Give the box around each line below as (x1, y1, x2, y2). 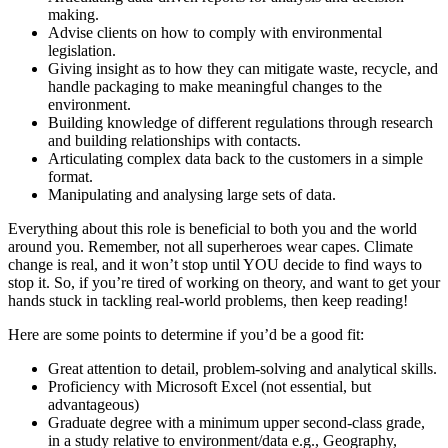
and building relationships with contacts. (48, 132, 301, 150)
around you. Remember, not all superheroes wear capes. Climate (8, 238, 413, 256)
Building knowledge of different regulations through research (48, 114, 433, 132)
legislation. (48, 42, 116, 60)
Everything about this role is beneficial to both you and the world (8, 220, 417, 238)
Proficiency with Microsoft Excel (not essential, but (48, 378, 371, 396)
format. (48, 168, 93, 186)
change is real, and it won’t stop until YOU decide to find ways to (8, 256, 422, 274)
